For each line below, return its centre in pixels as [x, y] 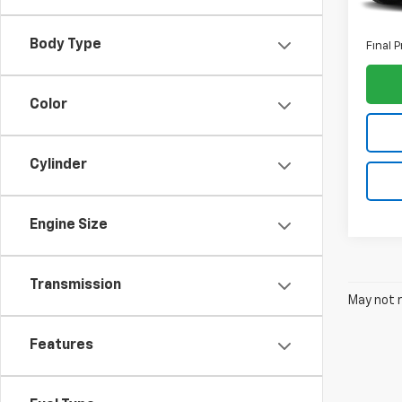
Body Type [66, 45]
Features [61, 345]
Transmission [75, 285]
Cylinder [58, 165]
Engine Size [69, 225]
